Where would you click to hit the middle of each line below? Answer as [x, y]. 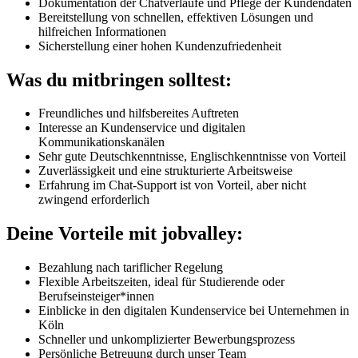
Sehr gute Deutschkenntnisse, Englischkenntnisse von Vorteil [192, 157]
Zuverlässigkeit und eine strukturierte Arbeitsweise [165, 171]
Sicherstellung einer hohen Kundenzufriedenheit [160, 46]
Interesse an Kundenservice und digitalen [142, 128]
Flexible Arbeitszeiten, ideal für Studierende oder [161, 282]
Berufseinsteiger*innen [96, 296]
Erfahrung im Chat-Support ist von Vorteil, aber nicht [172, 185]
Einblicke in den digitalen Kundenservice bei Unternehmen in [194, 311]
